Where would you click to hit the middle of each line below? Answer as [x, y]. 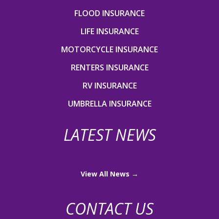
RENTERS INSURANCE [109, 67]
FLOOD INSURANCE [109, 13]
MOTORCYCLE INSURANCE [109, 49]
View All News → [109, 174]
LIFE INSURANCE [109, 31]
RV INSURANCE [109, 85]
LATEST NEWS [109, 134]
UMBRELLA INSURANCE [109, 103]
